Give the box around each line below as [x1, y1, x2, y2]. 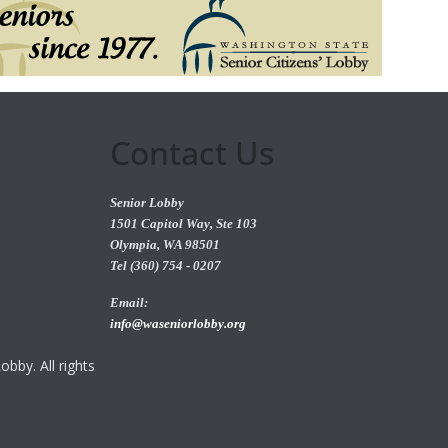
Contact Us [110, 131, 274, 174]
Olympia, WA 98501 [110, 238, 220, 252]
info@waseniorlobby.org [110, 317, 246, 331]
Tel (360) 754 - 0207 [110, 259, 221, 273]
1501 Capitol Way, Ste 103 [110, 217, 257, 231]
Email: [110, 296, 148, 310]
